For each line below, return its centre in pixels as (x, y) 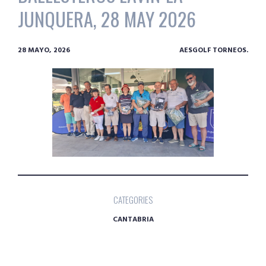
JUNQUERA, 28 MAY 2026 (107, 18)
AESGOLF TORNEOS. (214, 50)
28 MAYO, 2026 (44, 50)
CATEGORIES (133, 200)
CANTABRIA (133, 220)
